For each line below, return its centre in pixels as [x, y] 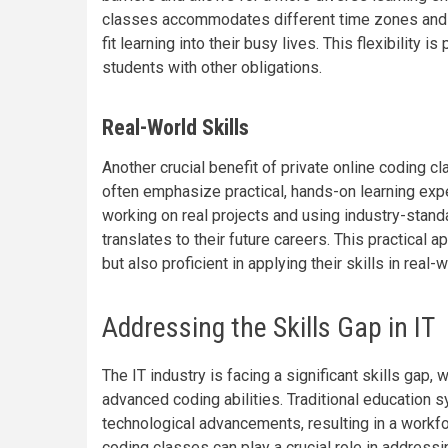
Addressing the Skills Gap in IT [268, 327]
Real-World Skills [175, 127]
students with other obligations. [212, 67]
